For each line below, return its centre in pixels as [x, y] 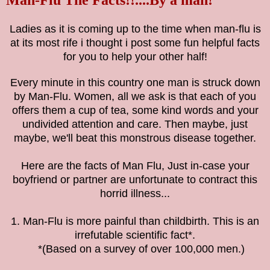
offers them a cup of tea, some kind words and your [135, 111]
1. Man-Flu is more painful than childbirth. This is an [135, 221]
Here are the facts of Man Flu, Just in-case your [135, 166]
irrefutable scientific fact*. [135, 235]
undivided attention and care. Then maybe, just [135, 124]
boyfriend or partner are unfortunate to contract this [135, 180]
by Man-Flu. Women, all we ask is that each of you [135, 97]
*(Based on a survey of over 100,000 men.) [135, 249]
